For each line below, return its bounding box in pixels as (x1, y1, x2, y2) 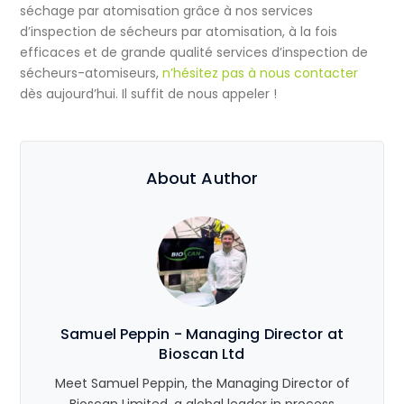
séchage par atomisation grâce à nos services (20, 2, 314, 21)
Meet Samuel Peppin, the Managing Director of (54, 374, 350, 393)
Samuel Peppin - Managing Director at (60, 324, 344, 345)
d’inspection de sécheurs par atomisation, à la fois (20, 23, 338, 41)
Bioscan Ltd (159, 344, 245, 365)
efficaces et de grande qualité (20, 43, 217, 62)
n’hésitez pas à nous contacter (162, 64, 359, 83)
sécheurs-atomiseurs (20, 64, 157, 83)
